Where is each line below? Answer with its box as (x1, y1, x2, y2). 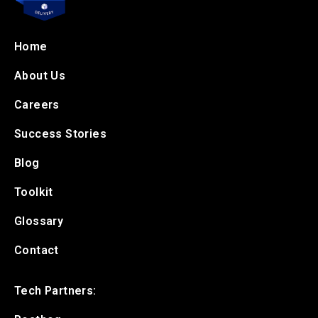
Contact (14, 243, 59, 258)
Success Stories (14, 127, 106, 141)
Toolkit (14, 185, 53, 199)
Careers (14, 98, 60, 112)
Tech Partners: (14, 284, 97, 298)
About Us (14, 69, 66, 83)
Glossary (14, 214, 64, 229)
